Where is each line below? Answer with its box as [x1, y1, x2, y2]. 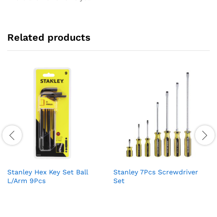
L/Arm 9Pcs [7, 177, 46, 185]
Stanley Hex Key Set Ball [7, 168, 88, 176]
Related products [7, 31, 91, 44]
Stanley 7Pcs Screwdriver [113, 168, 198, 176]
